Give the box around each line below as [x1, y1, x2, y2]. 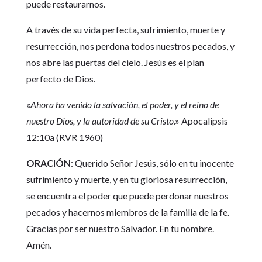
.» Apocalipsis [173, 115, 228, 126]
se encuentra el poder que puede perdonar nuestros [26, 190, 229, 201]
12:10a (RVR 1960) [26, 132, 103, 143]
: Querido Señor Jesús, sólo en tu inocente [70, 157, 234, 168]
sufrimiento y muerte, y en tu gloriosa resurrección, [26, 174, 227, 185]
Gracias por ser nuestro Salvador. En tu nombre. [26, 223, 214, 234]
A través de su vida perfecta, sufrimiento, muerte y [26, 24, 225, 35]
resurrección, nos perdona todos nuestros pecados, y [26, 40, 235, 51]
